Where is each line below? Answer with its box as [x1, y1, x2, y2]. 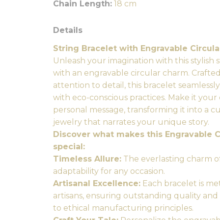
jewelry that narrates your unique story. [53, 117, 209, 127]
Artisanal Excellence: [53, 179, 140, 188]
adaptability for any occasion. [53, 166, 165, 176]
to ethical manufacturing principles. [53, 203, 193, 213]
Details [53, 26, 82, 35]
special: [53, 142, 85, 151]
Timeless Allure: [53, 154, 121, 164]
